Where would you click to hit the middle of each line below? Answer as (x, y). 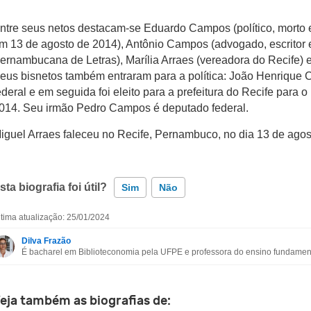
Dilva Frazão (46, 241)
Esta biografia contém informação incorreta (107, 232)
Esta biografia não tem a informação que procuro (120, 259)
